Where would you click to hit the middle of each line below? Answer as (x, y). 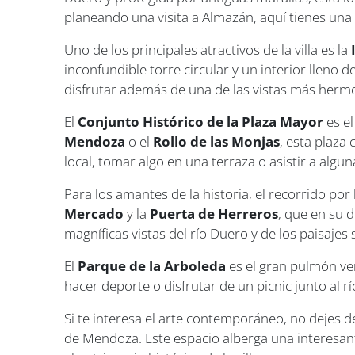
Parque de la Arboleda (152, 265)
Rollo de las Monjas (217, 141)
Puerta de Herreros (214, 213)
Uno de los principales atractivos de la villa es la (208, 49)
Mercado (94, 213)
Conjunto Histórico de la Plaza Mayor (201, 121)
